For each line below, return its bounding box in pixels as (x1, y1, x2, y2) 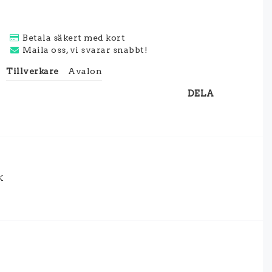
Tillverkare (6, 66, 59, 76)
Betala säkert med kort (22, 33, 126, 42)
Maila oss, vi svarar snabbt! (22, 45, 148, 55)
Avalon (68, 66, 103, 76)
